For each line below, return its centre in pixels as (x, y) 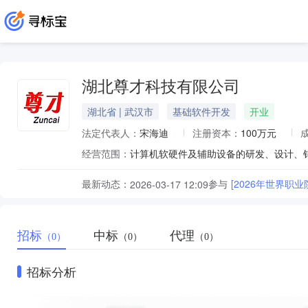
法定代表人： (111, 133)
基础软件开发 (201, 111)
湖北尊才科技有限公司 (161, 87)
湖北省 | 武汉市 (120, 111)
